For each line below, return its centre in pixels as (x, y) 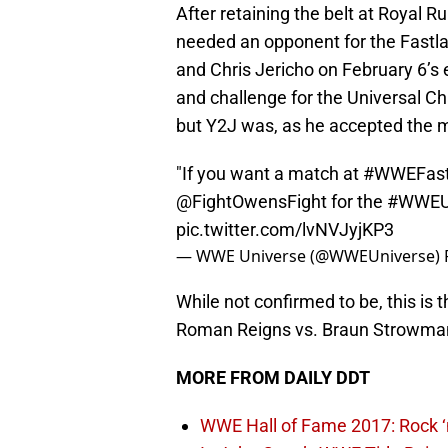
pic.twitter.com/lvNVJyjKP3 (285, 230)
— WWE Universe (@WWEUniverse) (310, 256)
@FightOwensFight (251, 202)
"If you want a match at (269, 174)
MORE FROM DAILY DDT (273, 378)
